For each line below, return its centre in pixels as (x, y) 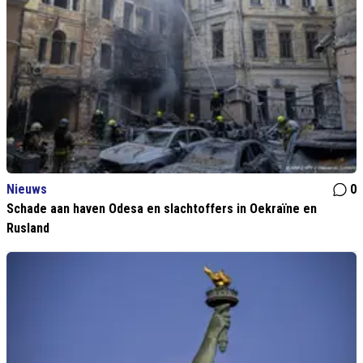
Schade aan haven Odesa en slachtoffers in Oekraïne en (162, 209)
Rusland (28, 228)
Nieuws (27, 190)
